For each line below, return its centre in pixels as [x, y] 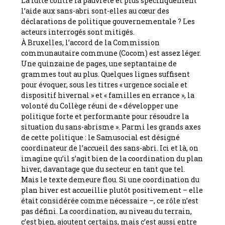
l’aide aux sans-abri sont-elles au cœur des [95, 11]
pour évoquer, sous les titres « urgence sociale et [104, 84]
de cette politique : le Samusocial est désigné [101, 137]
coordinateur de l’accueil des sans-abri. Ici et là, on [110, 148]
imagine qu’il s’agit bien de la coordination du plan [112, 158]
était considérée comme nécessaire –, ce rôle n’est [110, 200]
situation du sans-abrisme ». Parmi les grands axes [111, 127]
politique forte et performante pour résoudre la [105, 116]
